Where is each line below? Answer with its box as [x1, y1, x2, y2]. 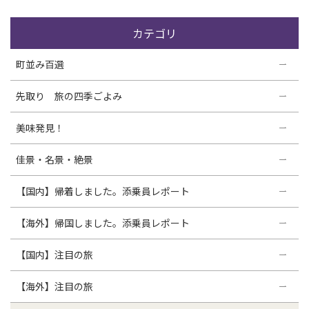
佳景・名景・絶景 [16, 152, 93, 166]
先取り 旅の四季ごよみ [16, 88, 122, 103]
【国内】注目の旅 [16, 247, 93, 261]
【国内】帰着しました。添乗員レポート [16, 183, 190, 198]
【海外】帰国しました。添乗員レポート [16, 215, 190, 230]
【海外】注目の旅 [16, 279, 93, 293]
